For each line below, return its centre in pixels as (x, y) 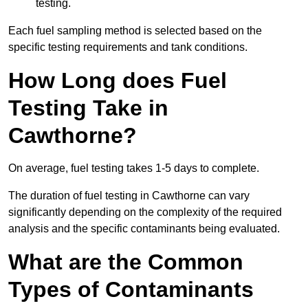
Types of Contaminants (131, 290)
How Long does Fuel (118, 81)
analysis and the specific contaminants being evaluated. (144, 229)
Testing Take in (88, 108)
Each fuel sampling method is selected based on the (135, 31)
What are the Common (126, 262)
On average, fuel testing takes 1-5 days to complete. (134, 168)
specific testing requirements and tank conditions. (128, 47)
